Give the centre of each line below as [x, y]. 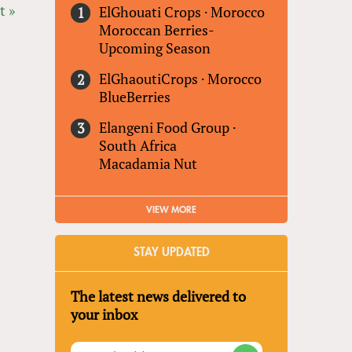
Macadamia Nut [148, 164]
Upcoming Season [155, 48]
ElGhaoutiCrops [149, 79]
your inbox [104, 315]
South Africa [138, 146]
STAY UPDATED [171, 253]
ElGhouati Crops [150, 12]
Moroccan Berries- [157, 30]
